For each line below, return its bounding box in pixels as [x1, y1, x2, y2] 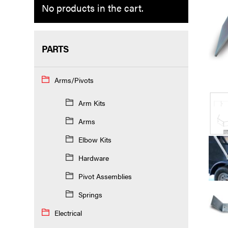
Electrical [54, 207, 82, 218]
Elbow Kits [78, 134, 111, 145]
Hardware [78, 152, 109, 163]
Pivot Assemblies [78, 170, 132, 181]
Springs [78, 189, 102, 199]
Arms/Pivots [54, 75, 94, 85]
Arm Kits [78, 97, 105, 108]
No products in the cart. [42, 1, 144, 15]
